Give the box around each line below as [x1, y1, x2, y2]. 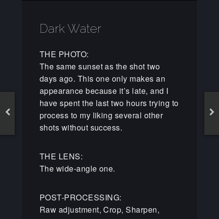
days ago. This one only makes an [39, 73, 166, 85]
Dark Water [39, 22, 101, 36]
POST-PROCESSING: [39, 192, 122, 203]
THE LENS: [39, 151, 83, 162]
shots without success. [39, 122, 123, 133]
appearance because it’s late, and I [39, 85, 169, 97]
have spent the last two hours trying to [39, 97, 179, 109]
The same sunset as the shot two [39, 61, 160, 72]
